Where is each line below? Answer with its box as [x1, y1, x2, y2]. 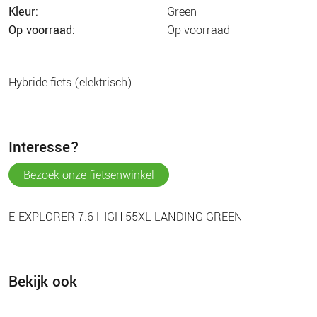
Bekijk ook [8, 271, 77, 292]
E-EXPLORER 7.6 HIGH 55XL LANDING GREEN [8, 209, 243, 225]
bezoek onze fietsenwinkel [30, 167, 154, 183]
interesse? [13, 137, 79, 158]
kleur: [16, 4, 38, 20]
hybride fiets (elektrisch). [16, 74, 135, 91]
